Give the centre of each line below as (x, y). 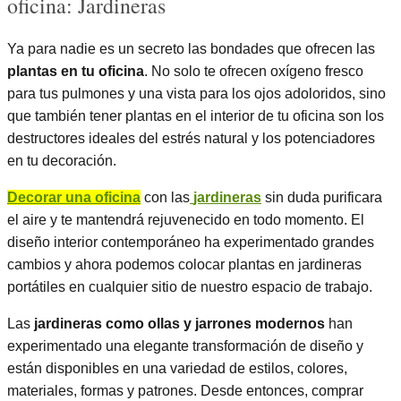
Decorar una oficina (74, 198)
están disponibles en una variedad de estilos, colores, (177, 369)
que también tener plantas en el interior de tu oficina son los (196, 116)
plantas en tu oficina (76, 72)
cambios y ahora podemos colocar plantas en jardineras (184, 265)
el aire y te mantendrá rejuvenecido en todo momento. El (186, 220)
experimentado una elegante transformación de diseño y (185, 346)
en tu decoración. (62, 161)
